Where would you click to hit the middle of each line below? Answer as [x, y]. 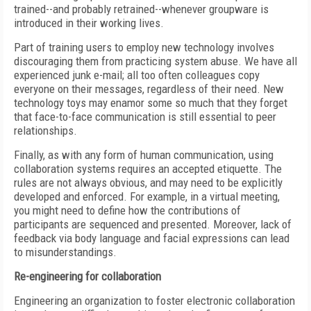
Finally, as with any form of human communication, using [144, 155]
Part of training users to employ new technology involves [144, 47]
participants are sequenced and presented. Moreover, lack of [153, 224]
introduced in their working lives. [89, 23]
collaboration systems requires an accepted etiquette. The [148, 169]
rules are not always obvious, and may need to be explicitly [148, 183]
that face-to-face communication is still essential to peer [145, 117]
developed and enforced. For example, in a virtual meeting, [147, 196]
